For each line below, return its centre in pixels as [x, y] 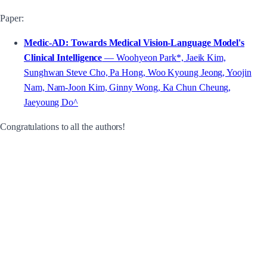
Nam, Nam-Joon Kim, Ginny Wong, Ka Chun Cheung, [128, 87]
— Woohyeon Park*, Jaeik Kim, [164, 57]
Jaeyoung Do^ [51, 102]
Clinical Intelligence [63, 57]
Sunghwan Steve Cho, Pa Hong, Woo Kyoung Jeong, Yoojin [138, 72]
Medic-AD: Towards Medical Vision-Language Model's [134, 42]
